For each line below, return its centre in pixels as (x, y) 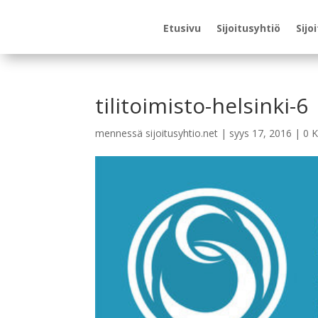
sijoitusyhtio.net (182, 133)
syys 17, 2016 (261, 133)
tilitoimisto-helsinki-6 (202, 105)
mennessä (121, 133)
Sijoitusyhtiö (248, 28)
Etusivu (182, 28)
